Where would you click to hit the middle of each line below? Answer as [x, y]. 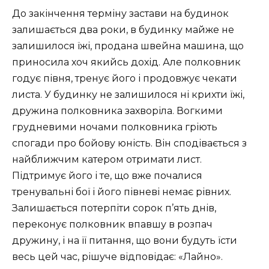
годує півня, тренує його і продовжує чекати [125, 78]
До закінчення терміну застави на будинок [120, 13]
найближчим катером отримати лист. [107, 159]
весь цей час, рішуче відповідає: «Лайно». [117, 256]
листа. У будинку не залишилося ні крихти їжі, [128, 94]
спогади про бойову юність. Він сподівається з [129, 143]
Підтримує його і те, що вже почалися [107, 175]
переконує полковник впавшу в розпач [112, 224]
